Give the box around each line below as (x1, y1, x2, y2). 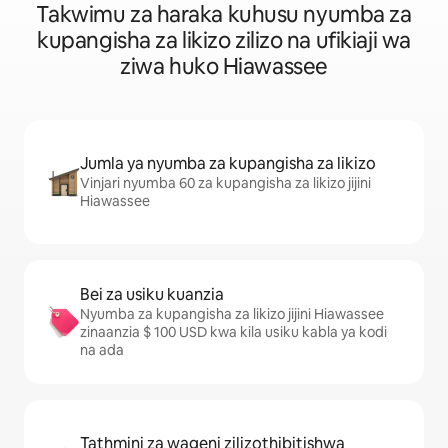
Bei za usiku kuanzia (80, 284, 224, 305)
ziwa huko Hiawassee (120, 52, 328, 81)
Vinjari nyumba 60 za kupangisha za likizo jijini (80, 174, 371, 192)
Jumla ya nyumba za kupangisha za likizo (80, 153, 376, 174)
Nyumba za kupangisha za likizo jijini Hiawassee (80, 305, 384, 323)
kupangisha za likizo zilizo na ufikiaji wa (37, 26, 411, 55)
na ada (80, 341, 124, 359)
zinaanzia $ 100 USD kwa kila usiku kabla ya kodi (80, 323, 387, 341)
